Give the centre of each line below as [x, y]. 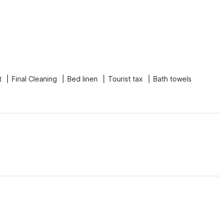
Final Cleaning [34, 79]
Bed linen [82, 79]
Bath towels [172, 79]
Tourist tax [125, 79]
